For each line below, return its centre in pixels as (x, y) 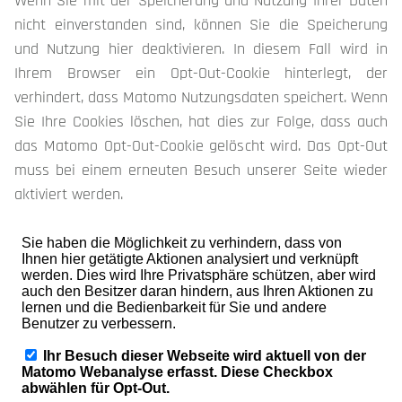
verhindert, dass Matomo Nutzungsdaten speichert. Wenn (201, 97)
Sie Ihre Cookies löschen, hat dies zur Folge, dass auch (201, 122)
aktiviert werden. (69, 194)
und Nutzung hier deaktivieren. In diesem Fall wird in (201, 49)
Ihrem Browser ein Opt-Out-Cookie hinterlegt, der (201, 73)
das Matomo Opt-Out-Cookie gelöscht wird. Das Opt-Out (201, 146)
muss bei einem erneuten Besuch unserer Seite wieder (201, 170)
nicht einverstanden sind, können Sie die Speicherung (201, 25)
